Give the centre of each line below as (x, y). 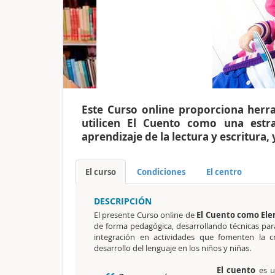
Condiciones (161, 172)
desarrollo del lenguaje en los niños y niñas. (172, 248)
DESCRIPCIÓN (123, 201)
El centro (224, 172)
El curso (101, 172)
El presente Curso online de (145, 215)
